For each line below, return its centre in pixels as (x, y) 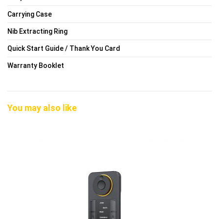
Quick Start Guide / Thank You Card (64, 48)
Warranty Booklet (36, 65)
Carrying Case (30, 14)
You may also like (42, 108)
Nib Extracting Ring (37, 31)
